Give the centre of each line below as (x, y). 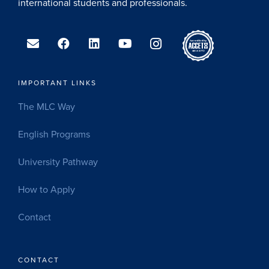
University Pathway (58, 162)
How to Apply (47, 189)
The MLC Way (47, 107)
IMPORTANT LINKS (57, 83)
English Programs (54, 134)
